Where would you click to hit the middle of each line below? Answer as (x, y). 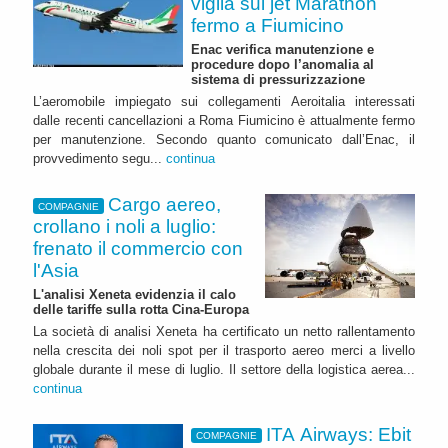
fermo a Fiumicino (267, 26)
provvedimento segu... (99, 159)
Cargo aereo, (165, 205)
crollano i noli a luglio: (124, 227)
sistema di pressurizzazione (278, 80)
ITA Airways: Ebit (339, 434)
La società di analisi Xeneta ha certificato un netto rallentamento (224, 331)
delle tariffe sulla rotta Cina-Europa (141, 309)
